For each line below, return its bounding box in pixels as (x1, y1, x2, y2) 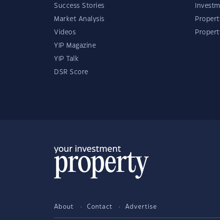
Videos (54, 29, 76, 35)
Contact (86, 204, 112, 210)
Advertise (125, 204, 158, 210)
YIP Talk (54, 56, 79, 62)
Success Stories (54, 3, 105, 9)
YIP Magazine (54, 43, 96, 49)
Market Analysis (54, 16, 105, 22)
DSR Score (54, 69, 88, 75)
